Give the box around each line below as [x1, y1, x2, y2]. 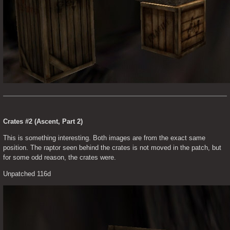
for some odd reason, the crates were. [3, 154, 116, 162]
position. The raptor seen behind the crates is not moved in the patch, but [3, 144, 221, 152]
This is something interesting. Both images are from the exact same [3, 134, 205, 142]
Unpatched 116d [3, 170, 51, 178]
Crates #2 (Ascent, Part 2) [3, 118, 83, 126]
